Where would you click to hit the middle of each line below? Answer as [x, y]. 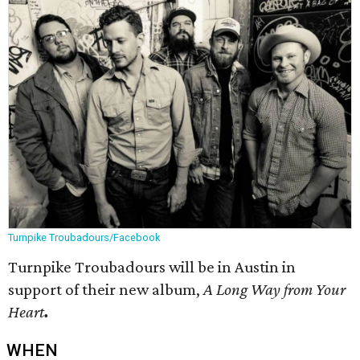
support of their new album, [106, 289]
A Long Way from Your [274, 289]
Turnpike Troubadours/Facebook [84, 237]
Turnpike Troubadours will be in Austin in [152, 267]
